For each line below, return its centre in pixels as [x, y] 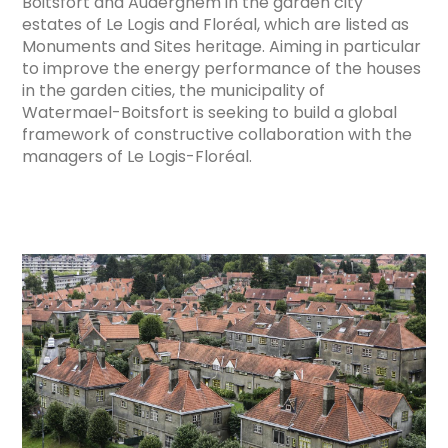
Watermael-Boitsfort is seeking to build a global [210, 112]
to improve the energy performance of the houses [222, 68]
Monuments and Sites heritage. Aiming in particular [222, 46]
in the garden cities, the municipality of [174, 90]
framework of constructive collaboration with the [217, 134]
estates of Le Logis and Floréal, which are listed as [216, 24]
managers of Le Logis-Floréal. [137, 156]
